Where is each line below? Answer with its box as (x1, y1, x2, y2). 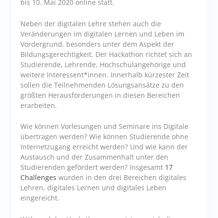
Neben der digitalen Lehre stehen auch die (20, 18, 162, 28)
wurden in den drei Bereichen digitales (56, 173, 187, 182)
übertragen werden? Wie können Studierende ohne (20, 132, 189, 142)
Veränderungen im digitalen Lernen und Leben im (20, 29, 185, 38)
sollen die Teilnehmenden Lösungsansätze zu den (20, 80, 184, 90)
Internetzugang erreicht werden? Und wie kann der (20, 142, 188, 152)
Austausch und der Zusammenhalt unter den (20, 152, 169, 162)
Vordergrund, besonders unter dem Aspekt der (20, 39, 175, 49)
